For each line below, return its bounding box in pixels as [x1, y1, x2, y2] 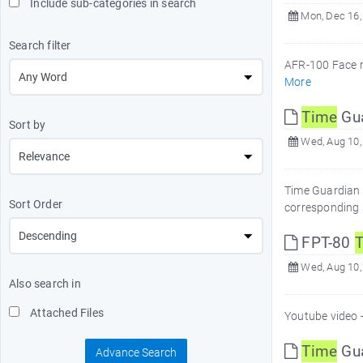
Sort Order [9, 198, 62, 211]
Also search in [9, 277, 81, 290]
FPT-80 [297, 233, 355, 252]
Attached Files [28, 306, 104, 319]
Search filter [9, 39, 71, 52]
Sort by [9, 118, 46, 131]
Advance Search [96, 346, 177, 359]
